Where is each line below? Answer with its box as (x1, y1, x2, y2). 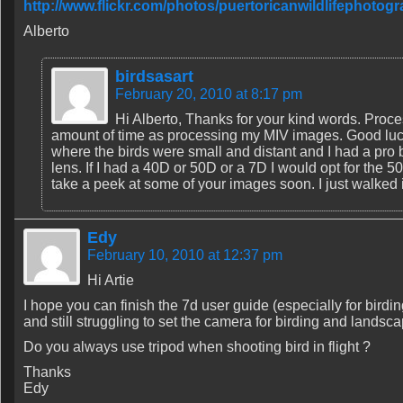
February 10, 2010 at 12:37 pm (87, 247, 282, 263)
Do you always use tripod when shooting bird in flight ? (23, 339, 371, 354)
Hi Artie (87, 273, 134, 288)
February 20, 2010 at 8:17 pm (115, 86, 302, 102)
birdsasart (115, 67, 193, 85)
